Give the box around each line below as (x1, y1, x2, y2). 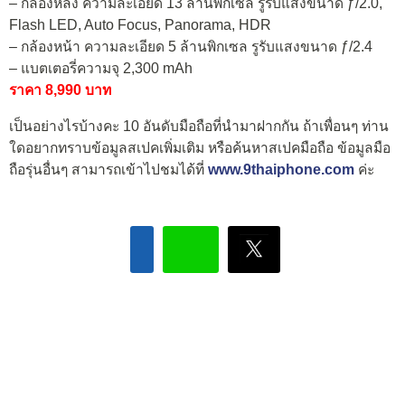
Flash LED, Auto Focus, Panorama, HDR (9, 17, 271, 33)
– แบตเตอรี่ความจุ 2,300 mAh (9, 61, 193, 77)
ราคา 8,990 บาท (9, 82, 111, 99)
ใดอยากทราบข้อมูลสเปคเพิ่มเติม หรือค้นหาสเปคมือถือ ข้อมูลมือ (9, 139, 391, 155)
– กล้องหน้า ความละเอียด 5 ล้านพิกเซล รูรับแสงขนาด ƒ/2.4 (9, 39, 372, 55)
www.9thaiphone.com (208, 161, 354, 177)
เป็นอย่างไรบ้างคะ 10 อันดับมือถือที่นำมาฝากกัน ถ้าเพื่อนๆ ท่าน (9, 118, 389, 134)
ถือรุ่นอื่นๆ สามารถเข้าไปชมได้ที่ (9, 161, 208, 177)
